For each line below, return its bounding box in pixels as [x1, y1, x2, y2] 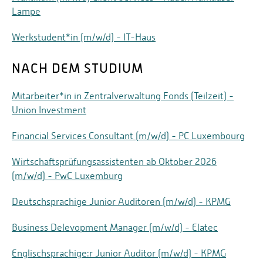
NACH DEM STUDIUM [12, 61, 143, 76]
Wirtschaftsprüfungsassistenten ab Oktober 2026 [12, 156, 217, 168]
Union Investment [12, 104, 86, 116]
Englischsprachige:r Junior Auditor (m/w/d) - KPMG [12, 248, 226, 259]
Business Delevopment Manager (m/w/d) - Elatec [12, 222, 218, 234]
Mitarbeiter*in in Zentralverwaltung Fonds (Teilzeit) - [12, 90, 234, 102]
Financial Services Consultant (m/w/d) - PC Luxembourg [12, 130, 245, 142]
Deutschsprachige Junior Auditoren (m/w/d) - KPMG [12, 196, 231, 208]
